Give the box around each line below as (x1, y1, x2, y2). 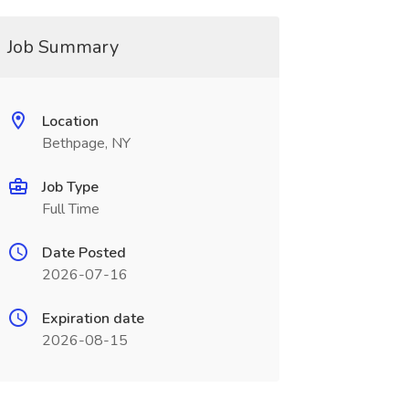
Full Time (41, 199, 100, 219)
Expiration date (41, 309, 144, 329)
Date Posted (41, 243, 126, 263)
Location (41, 111, 99, 131)
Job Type (41, 177, 99, 197)
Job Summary (6, 35, 119, 59)
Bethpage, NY (41, 133, 131, 153)
